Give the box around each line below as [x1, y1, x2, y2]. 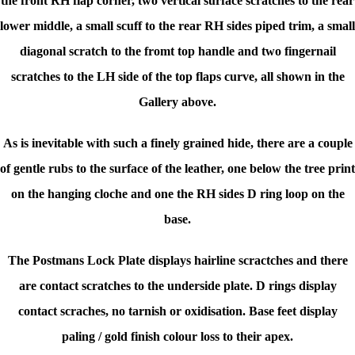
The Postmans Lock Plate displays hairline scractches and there [7, 254, 348, 268]
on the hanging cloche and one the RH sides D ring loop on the [10, 187, 345, 201]
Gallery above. [139, 95, 216, 109]
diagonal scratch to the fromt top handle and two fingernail [19, 44, 336, 59]
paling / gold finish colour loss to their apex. [62, 330, 293, 344]
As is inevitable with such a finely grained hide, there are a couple [2, 136, 353, 151]
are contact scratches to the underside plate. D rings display [18, 279, 337, 293]
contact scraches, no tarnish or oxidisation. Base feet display [17, 304, 338, 319]
